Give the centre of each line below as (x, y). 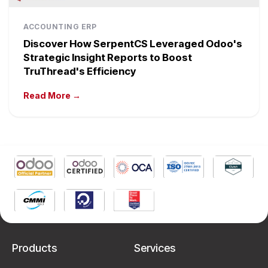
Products (34, 248)
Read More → (52, 96)
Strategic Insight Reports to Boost (108, 58)
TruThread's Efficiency (80, 71)
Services (155, 248)
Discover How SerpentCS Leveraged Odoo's (133, 44)
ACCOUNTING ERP (60, 27)
